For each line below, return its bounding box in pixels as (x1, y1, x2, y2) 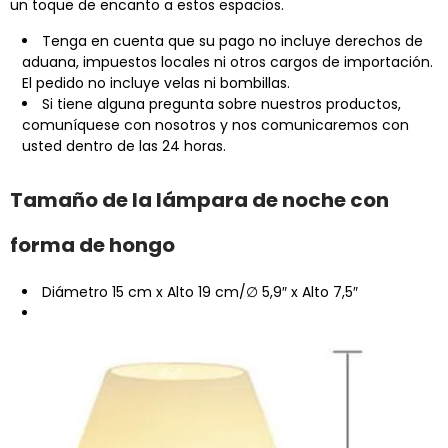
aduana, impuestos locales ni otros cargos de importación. (22, 51, 433, 72)
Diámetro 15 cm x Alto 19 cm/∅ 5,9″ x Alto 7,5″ (42, 281, 358, 302)
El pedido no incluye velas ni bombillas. (22, 72, 290, 93)
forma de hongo (10, 230, 175, 259)
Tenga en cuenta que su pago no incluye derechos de (42, 30, 423, 51)
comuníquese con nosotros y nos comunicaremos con (22, 114, 409, 135)
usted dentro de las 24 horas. (22, 135, 226, 156)
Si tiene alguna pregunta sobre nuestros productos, (42, 93, 401, 114)
